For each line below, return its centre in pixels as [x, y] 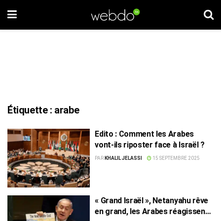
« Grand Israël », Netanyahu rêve [151, 200]
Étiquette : [31, 110]
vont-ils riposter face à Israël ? [150, 145]
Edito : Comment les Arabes [144, 134]
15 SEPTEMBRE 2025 [176, 158]
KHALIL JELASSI [124, 158]
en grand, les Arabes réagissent [152, 211]
